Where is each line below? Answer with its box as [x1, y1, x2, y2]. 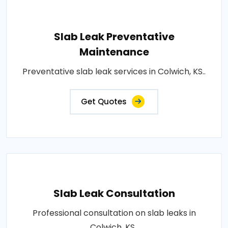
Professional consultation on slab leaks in [32, 207, 196, 219]
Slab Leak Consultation [53, 186, 175, 201]
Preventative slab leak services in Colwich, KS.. [22, 65, 206, 77]
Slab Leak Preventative [53, 29, 175, 44]
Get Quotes [81, 96, 127, 107]
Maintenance [79, 44, 149, 59]
